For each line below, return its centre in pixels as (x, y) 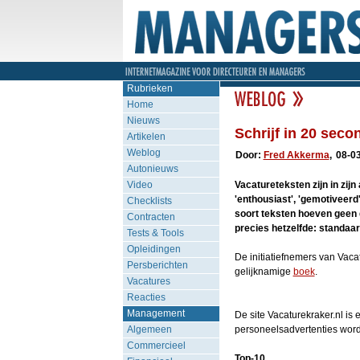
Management (155, 313)
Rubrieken (149, 88)
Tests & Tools (155, 233)
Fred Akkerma (296, 155)
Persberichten (157, 265)
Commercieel (156, 346)
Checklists (149, 201)
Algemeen (149, 329)
